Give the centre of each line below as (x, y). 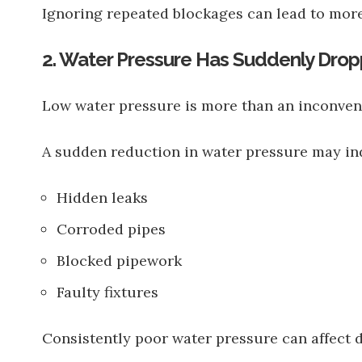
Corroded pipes (111, 229)
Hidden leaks (102, 198)
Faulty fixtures (107, 292)
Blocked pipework (119, 261)
